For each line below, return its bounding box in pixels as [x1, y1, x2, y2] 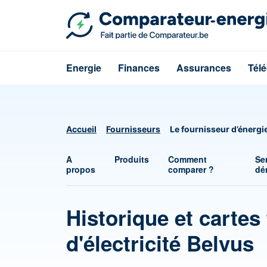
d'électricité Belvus [66, 228, 254, 258]
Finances [118, 61, 160, 74]
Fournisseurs [106, 124, 160, 134]
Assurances [176, 61, 231, 74]
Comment [168, 153, 207, 165]
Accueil [66, 124, 97, 134]
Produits [114, 153, 150, 165]
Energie [66, 61, 101, 74]
